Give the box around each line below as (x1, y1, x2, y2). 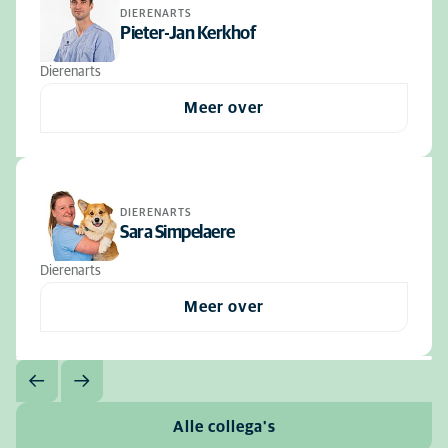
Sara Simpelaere (120, 223, 235, 242)
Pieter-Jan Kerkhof (120, 24, 255, 43)
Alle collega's (172, 418, 276, 435)
